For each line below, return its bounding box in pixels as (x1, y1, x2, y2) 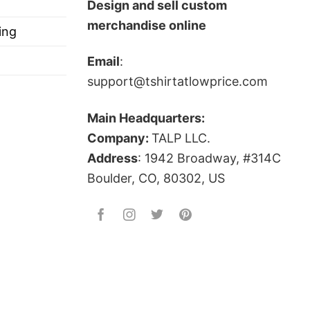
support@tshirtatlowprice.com (87, 74, 268, 89)
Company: (87, 130, 152, 145)
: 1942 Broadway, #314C (138, 150, 281, 165)
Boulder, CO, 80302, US (87, 170, 225, 185)
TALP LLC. (152, 130, 210, 145)
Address (87, 150, 138, 165)
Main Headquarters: (87, 110, 205, 125)
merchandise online (87, 17, 206, 33)
